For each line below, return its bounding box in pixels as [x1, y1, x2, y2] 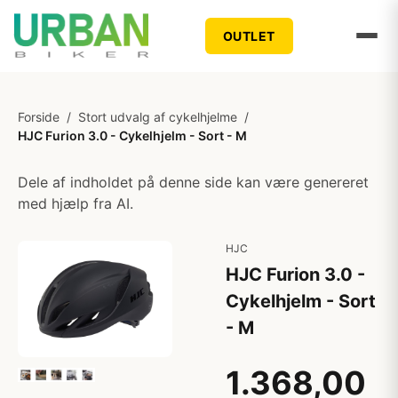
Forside [18, 109, 60, 124]
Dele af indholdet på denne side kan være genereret [18, 173, 369, 191]
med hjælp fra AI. [18, 195, 133, 212]
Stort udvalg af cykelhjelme [78, 109, 237, 124]
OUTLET [222, 28, 275, 44]
